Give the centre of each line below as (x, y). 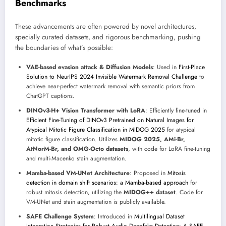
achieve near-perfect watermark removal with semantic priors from (110, 87)
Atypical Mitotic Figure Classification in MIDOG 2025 (96, 130)
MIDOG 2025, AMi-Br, (152, 139)
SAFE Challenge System (60, 217)
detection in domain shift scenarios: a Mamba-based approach (107, 183)
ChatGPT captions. (50, 96)
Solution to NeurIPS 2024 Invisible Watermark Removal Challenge (112, 77)
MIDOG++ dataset (150, 192)
